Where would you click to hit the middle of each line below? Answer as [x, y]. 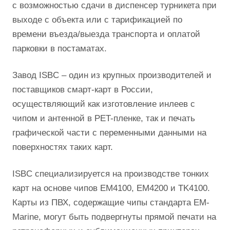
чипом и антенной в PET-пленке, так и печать [104, 118]
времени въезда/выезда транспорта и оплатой [106, 34]
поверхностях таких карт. [63, 147]
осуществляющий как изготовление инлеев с [104, 104]
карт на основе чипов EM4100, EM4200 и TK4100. [111, 188]
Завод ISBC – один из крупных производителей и [112, 75]
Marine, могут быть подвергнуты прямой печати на [114, 217]
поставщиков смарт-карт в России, [83, 90]
